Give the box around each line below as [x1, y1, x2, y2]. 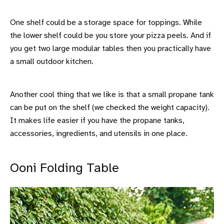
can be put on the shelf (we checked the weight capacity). [10, 103, 209, 112]
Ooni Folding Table [10, 161, 119, 175]
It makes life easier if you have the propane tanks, [10, 116, 184, 125]
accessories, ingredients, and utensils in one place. [10, 129, 187, 138]
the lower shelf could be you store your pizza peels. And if [10, 31, 211, 40]
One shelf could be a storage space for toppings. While [10, 18, 202, 27]
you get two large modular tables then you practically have [10, 44, 211, 53]
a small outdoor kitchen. [10, 57, 93, 66]
